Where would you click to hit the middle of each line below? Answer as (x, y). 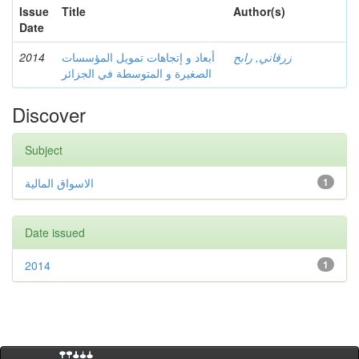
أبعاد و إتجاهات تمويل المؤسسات (138, 57)
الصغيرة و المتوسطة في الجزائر (137, 73)
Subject (44, 150)
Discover (49, 114)
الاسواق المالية (59, 183)
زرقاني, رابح (262, 57)
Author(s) (259, 11)
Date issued (55, 232)
